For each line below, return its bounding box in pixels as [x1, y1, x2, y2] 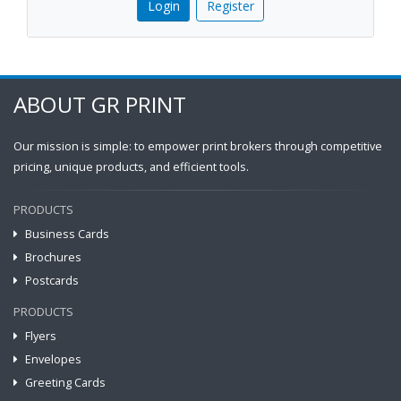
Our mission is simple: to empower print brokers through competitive [13, 139, 382, 155]
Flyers [25, 328, 56, 345]
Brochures [25, 250, 81, 266]
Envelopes [25, 352, 81, 368]
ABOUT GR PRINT [13, 90, 186, 120]
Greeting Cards [25, 375, 106, 391]
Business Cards [25, 226, 109, 243]
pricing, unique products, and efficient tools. [13, 159, 249, 175]
